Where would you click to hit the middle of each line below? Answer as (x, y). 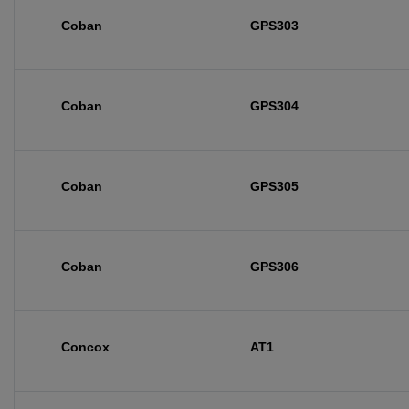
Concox (85, 347)
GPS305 (274, 186)
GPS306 (274, 267)
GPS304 (274, 106)
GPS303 (274, 26)
